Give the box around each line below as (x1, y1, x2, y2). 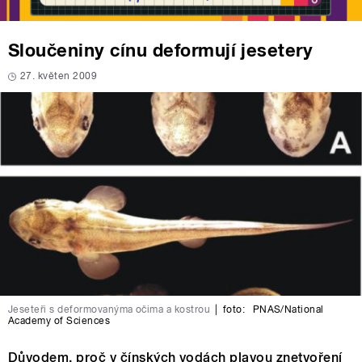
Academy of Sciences (8, 315, 111, 327)
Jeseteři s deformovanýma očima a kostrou (8, 304, 211, 316)
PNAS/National (250, 304, 324, 316)
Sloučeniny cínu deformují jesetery (8, 40, 314, 61)
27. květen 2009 (20, 70, 98, 82)
